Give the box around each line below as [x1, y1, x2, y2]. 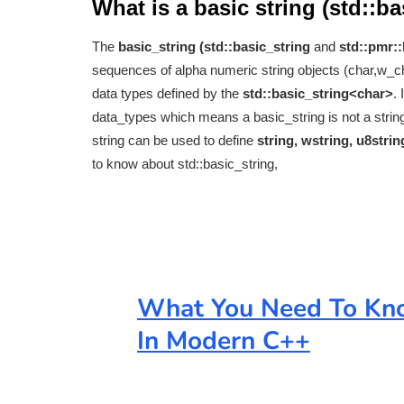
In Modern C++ [137, 324, 310, 359]
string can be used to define [92, 133, 257, 149]
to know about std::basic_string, [92, 156, 278, 172]
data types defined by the [92, 86, 243, 102]
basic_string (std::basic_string [118, 39, 310, 55]
